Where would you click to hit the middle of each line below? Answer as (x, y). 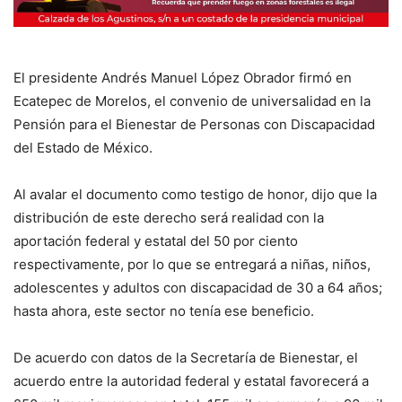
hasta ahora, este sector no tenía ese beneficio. (164, 311)
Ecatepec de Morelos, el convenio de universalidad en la (192, 101)
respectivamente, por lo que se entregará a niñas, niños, (192, 265)
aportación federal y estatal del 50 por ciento (156, 241)
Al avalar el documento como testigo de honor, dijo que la (195, 195)
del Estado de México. (83, 148)
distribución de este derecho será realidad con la (169, 218)
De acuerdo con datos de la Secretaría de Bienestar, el (186, 358)
